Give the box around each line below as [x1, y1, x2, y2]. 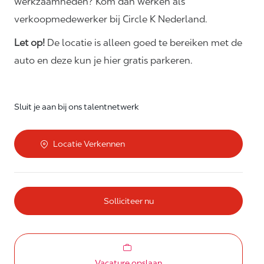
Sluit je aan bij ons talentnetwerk [14, 102, 139, 112]
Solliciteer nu [103, 196, 154, 206]
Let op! [14, 37, 45, 49]
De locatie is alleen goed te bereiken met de [45, 37, 242, 49]
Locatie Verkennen [53, 139, 125, 149]
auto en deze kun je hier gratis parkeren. [14, 55, 193, 67]
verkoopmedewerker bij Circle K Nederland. [14, 14, 207, 25]
